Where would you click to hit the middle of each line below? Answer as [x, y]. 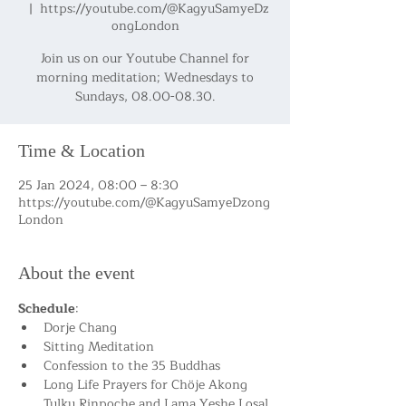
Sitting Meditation [99, 347]
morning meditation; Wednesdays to [145, 77]
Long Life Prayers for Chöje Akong [147, 385]
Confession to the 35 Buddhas [132, 366]
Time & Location [82, 150]
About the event [77, 273]
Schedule [47, 309]
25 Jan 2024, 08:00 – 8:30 [98, 185]
